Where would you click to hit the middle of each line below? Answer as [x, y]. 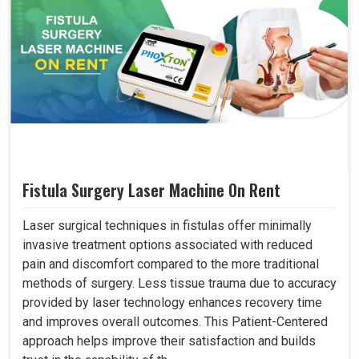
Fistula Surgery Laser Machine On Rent [151, 190]
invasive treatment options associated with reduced [167, 245]
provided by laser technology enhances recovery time [172, 303]
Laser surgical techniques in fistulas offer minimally [167, 226]
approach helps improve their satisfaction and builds [169, 341]
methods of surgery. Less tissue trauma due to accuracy [179, 284]
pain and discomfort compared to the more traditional [171, 264]
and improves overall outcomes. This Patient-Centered [175, 322]
